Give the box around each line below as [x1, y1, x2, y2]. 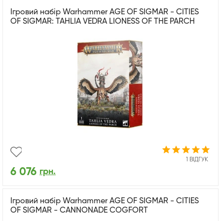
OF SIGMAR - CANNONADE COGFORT [10, 206, 148, 215]
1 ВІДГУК [186, 156, 208, 163]
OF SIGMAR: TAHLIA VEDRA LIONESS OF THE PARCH [10, 17, 195, 26]
